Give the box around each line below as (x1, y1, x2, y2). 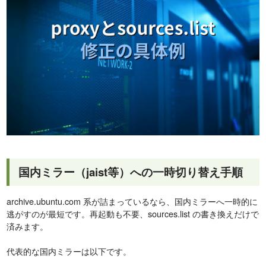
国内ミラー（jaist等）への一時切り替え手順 (18, 163, 243, 180)
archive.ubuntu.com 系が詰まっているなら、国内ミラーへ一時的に (7, 194, 258, 207)
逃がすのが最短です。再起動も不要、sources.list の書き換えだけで (7, 207, 259, 220)
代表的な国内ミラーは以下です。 (7, 244, 132, 257)
